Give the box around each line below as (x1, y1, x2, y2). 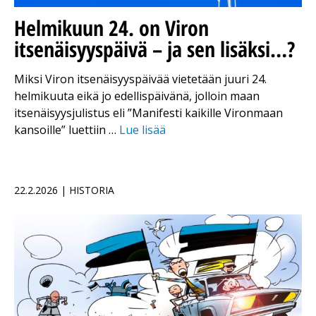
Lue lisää (119, 122, 166, 138)
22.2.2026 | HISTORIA (14, 183, 114, 197)
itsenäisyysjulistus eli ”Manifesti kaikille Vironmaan (14, 105, 283, 121)
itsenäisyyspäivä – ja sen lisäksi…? (14, 35, 295, 64)
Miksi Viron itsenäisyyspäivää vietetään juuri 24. (14, 71, 267, 87)
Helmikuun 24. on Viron (14, 13, 209, 43)
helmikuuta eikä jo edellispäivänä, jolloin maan (14, 88, 260, 104)
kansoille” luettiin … (14, 122, 119, 138)
